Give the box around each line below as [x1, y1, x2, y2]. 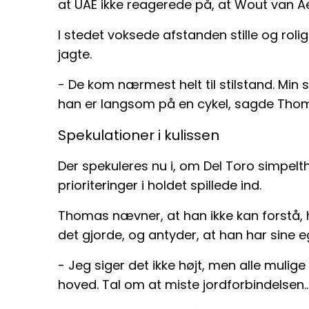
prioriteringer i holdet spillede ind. [58, 176, 261, 194]
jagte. [58, 45, 92, 63]
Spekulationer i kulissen [58, 125, 219, 145]
